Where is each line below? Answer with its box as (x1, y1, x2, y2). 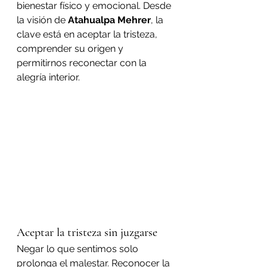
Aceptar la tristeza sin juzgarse (17, 225, 157, 240)
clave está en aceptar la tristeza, (17, 29, 160, 40)
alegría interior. (17, 72, 80, 83)
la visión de (17, 14, 68, 26)
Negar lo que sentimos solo (17, 243, 141, 255)
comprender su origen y (17, 43, 126, 54)
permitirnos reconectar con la (17, 57, 149, 69)
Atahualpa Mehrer (68, 14, 151, 26)
